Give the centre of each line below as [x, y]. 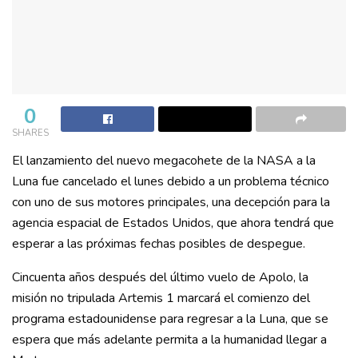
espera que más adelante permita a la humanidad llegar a [169, 339]
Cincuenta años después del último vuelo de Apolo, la [160, 277]
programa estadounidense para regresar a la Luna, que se [170, 318]
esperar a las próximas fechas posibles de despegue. [159, 243]
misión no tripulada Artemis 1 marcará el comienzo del [161, 298]
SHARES [30, 133]
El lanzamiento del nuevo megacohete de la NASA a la [164, 160]
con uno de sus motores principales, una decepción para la [171, 202]
